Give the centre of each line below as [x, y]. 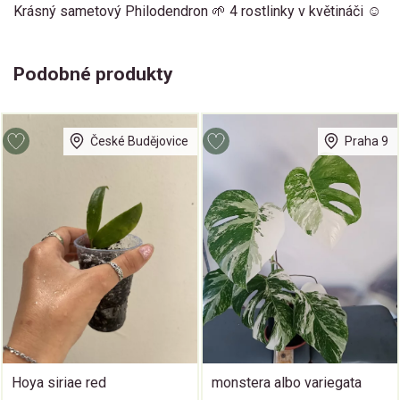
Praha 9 [367, 142]
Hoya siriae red [59, 383]
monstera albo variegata [287, 383]
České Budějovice [139, 142]
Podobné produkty [93, 75]
